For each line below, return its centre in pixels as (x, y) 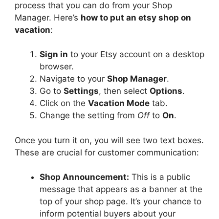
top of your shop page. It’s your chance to (120, 202)
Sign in (54, 55)
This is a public (160, 177)
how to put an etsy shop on (136, 17)
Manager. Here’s (48, 17)
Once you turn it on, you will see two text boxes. (109, 140)
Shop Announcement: (84, 177)
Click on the (64, 103)
